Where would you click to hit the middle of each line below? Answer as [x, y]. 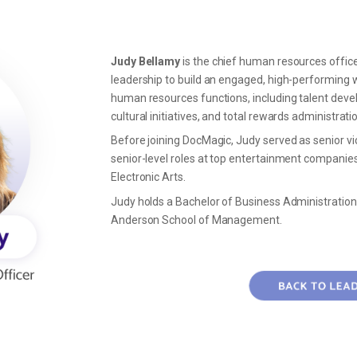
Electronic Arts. [148, 177]
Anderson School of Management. [196, 220]
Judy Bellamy [145, 61]
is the [196, 61]
